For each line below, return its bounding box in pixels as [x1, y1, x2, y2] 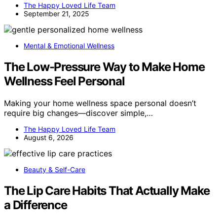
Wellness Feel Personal [4, 74, 125, 89]
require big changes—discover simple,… [4, 108, 153, 118]
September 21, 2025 [24, 9, 89, 18]
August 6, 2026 [24, 133, 74, 142]
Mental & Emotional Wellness [24, 41, 114, 50]
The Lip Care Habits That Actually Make [4, 183, 210, 198]
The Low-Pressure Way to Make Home [4, 60, 205, 74]
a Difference [4, 197, 67, 212]
